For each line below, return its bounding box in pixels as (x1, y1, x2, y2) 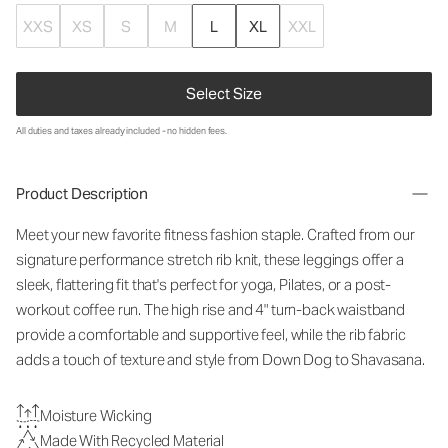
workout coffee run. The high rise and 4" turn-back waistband (16, 300, 406, 319)
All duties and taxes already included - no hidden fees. (16, 125, 228, 137)
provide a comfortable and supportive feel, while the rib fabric (16, 325, 406, 344)
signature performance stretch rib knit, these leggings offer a (16, 250, 404, 269)
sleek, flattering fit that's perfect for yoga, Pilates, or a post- (16, 275, 392, 294)
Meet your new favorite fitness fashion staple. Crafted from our (16, 225, 415, 244)
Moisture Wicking (40, 406, 152, 425)
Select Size (186, 84, 262, 103)
